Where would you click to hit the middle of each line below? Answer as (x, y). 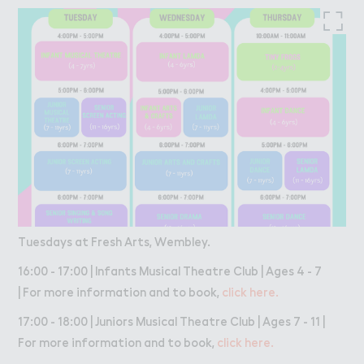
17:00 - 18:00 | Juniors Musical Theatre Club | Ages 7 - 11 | (171, 321)
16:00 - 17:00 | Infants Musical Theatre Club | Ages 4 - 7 (172, 270)
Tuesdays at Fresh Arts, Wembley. (114, 241)
